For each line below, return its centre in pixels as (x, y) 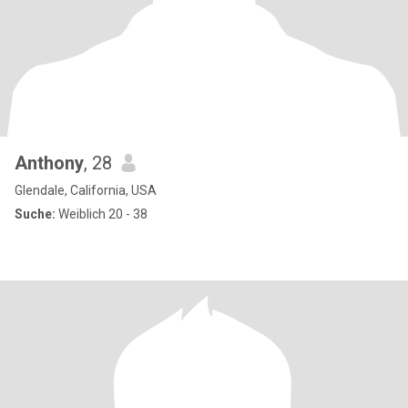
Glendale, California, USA (86, 190)
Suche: (35, 214)
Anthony (49, 163)
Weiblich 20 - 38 (102, 214)
